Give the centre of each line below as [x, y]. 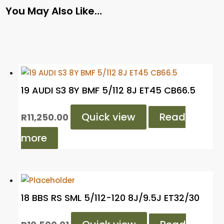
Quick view [109, 117]
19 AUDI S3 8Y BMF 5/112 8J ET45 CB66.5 [108, 90]
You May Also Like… [54, 11]
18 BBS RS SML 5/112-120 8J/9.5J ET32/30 [110, 197]
